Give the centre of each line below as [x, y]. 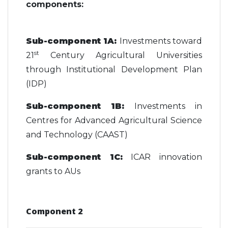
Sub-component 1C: [74, 157]
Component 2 [54, 211]
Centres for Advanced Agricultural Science [114, 120]
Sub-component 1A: [72, 41]
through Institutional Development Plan [114, 69]
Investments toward [161, 41]
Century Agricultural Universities [121, 55]
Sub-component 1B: [75, 106]
